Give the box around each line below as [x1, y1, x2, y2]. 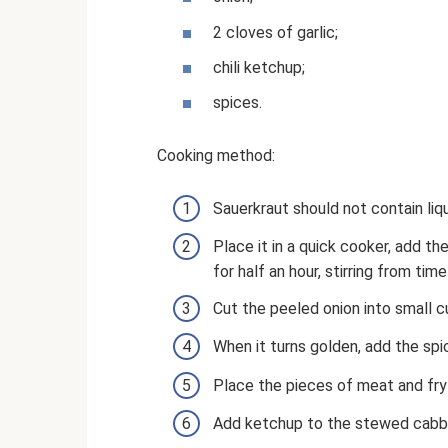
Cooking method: [157, 145, 275, 165]
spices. [213, 92, 262, 112]
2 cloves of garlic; [213, 22, 338, 42]
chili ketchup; [213, 57, 305, 77]
